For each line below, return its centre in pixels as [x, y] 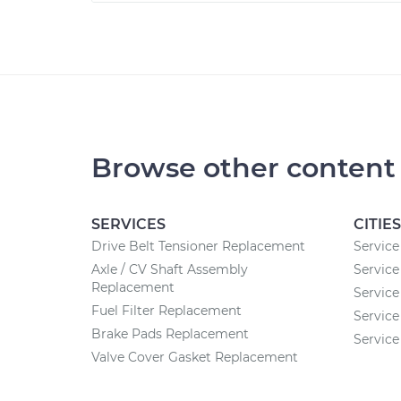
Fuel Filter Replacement [166, 311]
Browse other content [243, 168]
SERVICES [128, 224]
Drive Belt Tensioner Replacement [198, 246]
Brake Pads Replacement [170, 334]
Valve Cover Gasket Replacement [195, 357]
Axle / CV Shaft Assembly [170, 269]
